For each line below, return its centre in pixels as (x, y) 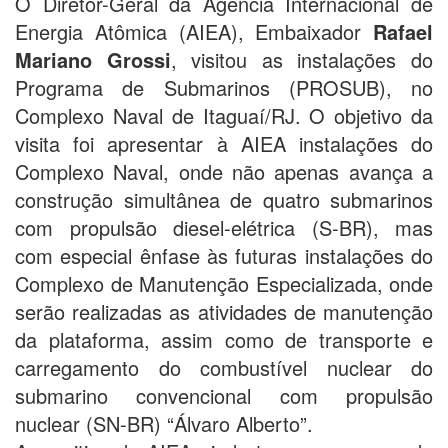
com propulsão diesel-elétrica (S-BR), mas (224, 227)
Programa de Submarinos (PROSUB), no (224, 87)
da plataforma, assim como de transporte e (224, 339)
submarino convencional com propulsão (224, 395)
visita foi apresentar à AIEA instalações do (224, 143)
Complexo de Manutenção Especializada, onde (224, 283)
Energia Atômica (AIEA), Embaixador (194, 31)
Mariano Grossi (93, 59)
